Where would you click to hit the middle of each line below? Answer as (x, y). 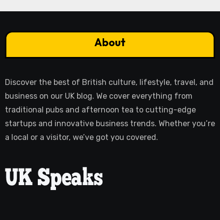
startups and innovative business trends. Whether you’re (110, 124)
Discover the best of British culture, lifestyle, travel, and (109, 82)
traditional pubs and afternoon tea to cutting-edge (100, 110)
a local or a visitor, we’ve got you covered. (81, 137)
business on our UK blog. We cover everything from (98, 96)
